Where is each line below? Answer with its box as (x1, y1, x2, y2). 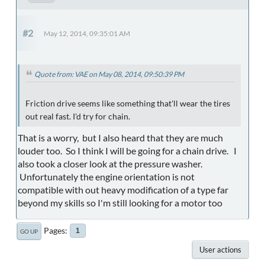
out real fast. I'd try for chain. (25, 112, 130, 122)
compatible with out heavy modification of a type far (18, 184, 228, 196)
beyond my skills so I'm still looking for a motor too (18, 197, 222, 209)
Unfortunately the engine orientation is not (18, 171, 195, 183)
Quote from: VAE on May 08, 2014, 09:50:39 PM (34, 70, 184, 79)
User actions (199, 245, 241, 255)
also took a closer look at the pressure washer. (18, 158, 204, 170)
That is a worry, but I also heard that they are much (18, 132, 223, 144)
